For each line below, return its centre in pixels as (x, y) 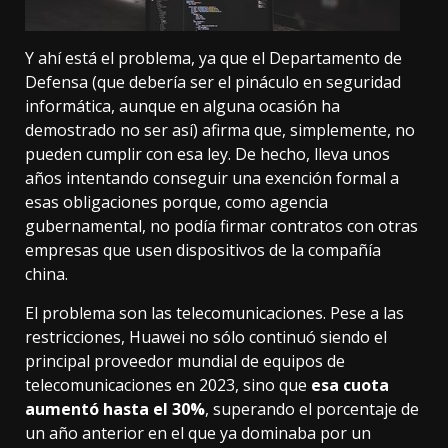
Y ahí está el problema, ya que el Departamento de (213, 58)
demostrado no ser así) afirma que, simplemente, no (220, 130)
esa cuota (348, 385)
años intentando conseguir (128, 178)
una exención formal (309, 178)
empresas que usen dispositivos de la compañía (203, 250)
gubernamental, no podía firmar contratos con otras (221, 226)
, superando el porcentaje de (312, 409)
